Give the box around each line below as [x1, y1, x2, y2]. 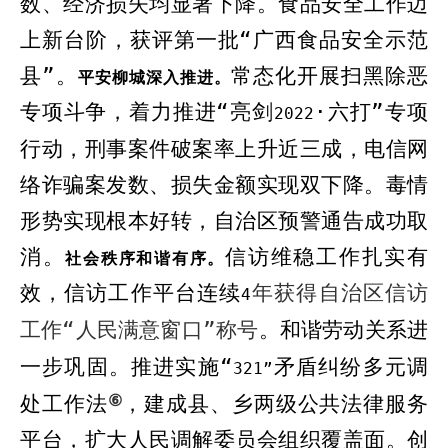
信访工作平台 [64, 281, 197, 305]
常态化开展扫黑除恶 [231, 64, 428, 88]
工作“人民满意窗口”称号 [20, 318, 259, 342]
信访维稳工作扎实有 [225, 245, 429, 269]
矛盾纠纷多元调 [272, 355, 428, 379]
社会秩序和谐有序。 [65, 249, 226, 268]
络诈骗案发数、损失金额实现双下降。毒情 [20, 173, 428, 197]
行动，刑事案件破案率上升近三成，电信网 [20, 137, 428, 161]
